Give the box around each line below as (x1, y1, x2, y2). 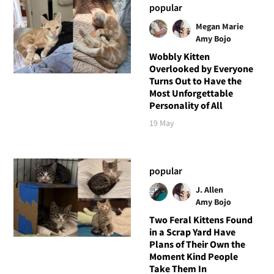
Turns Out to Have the (149, 74, 242, 87)
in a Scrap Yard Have (149, 225, 235, 238)
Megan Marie (195, 20, 243, 32)
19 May (149, 117, 174, 128)
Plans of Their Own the (149, 237, 245, 250)
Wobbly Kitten (149, 50, 210, 62)
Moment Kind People (149, 250, 238, 262)
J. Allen (195, 183, 223, 195)
